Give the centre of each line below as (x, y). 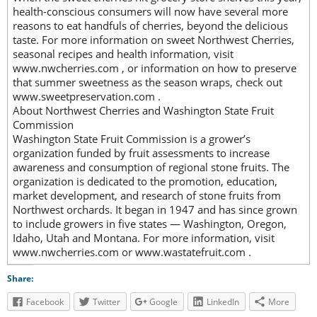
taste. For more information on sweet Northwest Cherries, (154, 40)
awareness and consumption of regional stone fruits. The (151, 167)
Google (163, 302)
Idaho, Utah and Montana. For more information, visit (144, 238)
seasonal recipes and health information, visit (123, 54)
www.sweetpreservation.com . (87, 97)
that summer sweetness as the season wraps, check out (148, 82)
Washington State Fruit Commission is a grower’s (132, 139)
